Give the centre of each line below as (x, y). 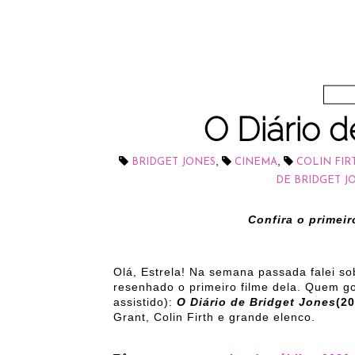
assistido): (145, 302)
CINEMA (256, 162)
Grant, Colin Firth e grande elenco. (214, 317)
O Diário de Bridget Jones (256, 302)
